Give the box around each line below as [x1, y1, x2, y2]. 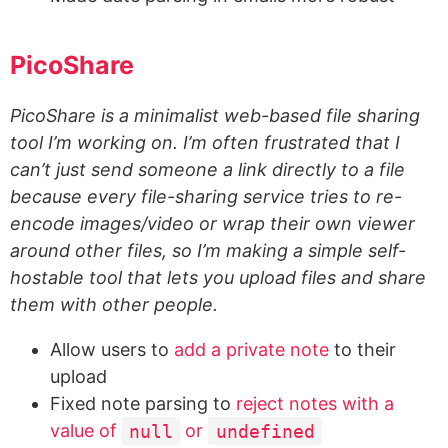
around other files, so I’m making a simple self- [10, 240, 406, 262]
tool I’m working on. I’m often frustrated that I [10, 132, 400, 154]
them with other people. [10, 294, 218, 316]
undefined [215, 420, 315, 442]
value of [50, 420, 122, 442]
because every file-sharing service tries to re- [10, 186, 402, 208]
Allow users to [50, 339, 174, 361]
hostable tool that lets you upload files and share [10, 267, 426, 289]
